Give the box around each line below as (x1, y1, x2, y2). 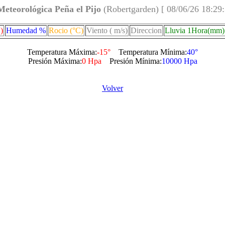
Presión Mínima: (101, 57, 162, 65)
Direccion (130, 26, 162, 35)
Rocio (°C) (48, 26, 83, 35)
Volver (102, 84, 123, 92)
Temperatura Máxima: (27, 48, 97, 56)
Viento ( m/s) (86, 26, 128, 35)
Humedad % (6, 26, 46, 35)
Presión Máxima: (28, 57, 82, 65)
